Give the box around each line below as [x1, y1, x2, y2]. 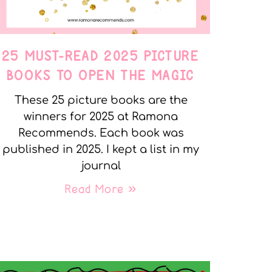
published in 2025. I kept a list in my [2, 143, 199, 155]
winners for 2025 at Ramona [24, 110, 178, 123]
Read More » [66, 181, 136, 196]
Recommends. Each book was [18, 126, 184, 139]
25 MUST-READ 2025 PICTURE [2, 47, 200, 64]
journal [81, 159, 121, 172]
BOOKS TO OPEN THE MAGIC [7, 67, 195, 83]
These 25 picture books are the [14, 93, 188, 106]
